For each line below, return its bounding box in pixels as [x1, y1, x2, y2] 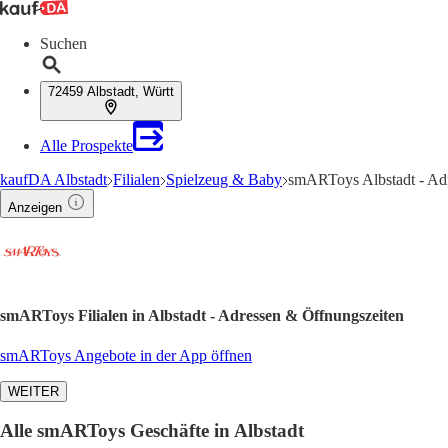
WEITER [8, 383, 59, 399]
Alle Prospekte [40, 137, 133, 154]
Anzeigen [8, 200, 62, 215]
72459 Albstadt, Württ [48, 84, 174, 99]
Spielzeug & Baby [166, 171, 282, 188]
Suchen [40, 35, 87, 52]
